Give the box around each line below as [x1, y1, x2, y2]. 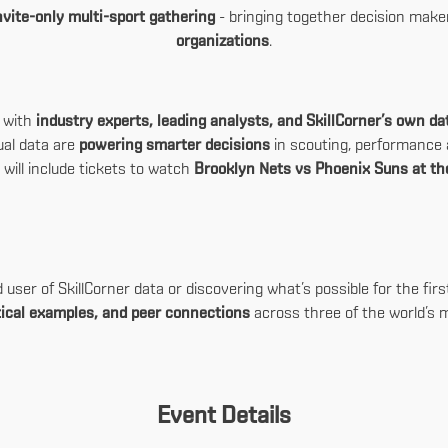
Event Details [157, 405, 291, 429]
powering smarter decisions [79, 138, 270, 154]
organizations [176, 34, 269, 50]
